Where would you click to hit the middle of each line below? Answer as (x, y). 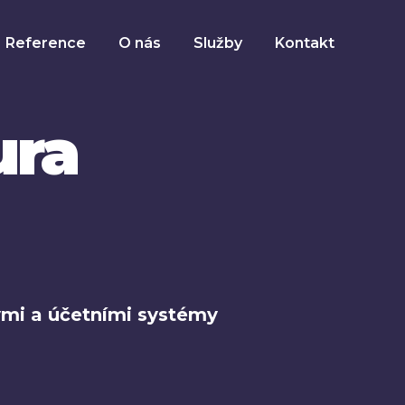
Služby (218, 43)
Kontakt (305, 43)
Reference (46, 43)
